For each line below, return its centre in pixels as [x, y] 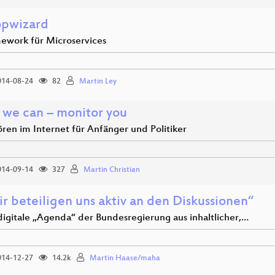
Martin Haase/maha [125, 258]
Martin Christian [112, 170]
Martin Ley [98, 82]
